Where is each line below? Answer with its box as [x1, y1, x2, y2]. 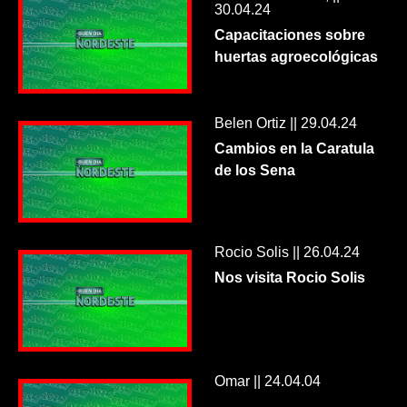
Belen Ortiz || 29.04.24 [213, 115, 357, 132]
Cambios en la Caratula [213, 141, 374, 157]
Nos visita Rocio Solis [213, 269, 365, 285]
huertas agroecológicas [213, 48, 378, 65]
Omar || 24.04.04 [213, 372, 321, 389]
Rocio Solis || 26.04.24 [213, 243, 360, 260]
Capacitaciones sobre [213, 26, 365, 43]
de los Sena [213, 163, 295, 179]
